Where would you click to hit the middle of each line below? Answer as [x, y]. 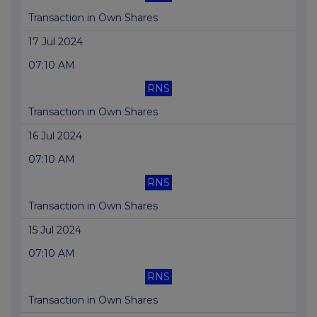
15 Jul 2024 [55, 230]
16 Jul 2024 [55, 136]
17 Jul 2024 [56, 42]
